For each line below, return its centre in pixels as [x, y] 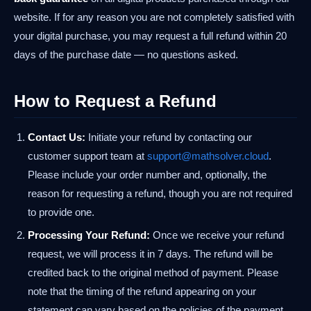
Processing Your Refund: [89, 235]
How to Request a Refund [115, 101]
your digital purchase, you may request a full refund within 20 [150, 36]
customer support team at [87, 156]
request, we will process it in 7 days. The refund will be [150, 254]
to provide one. [61, 212]
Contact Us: [57, 137]
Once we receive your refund [217, 235]
